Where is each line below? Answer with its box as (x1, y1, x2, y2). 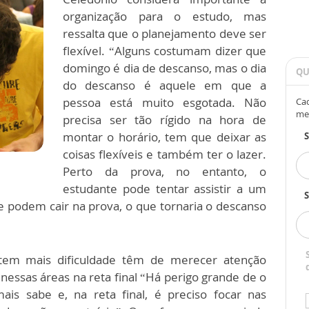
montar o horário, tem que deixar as (63, 129, 266, 145)
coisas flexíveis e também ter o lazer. (63, 146, 266, 162)
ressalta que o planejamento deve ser (63, 26, 266, 41)
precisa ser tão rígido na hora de (63, 112, 266, 128)
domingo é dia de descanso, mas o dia (63, 60, 266, 76)
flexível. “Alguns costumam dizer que (63, 43, 266, 59)
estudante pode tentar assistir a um (63, 181, 266, 197)
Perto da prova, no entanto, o (63, 163, 266, 179)
